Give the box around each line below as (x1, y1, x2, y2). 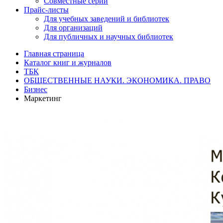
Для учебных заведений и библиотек (44, 14, 169, 23)
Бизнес (24, 85, 47, 94)
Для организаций (44, 23, 103, 32)
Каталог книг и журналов (24, 58, 111, 67)
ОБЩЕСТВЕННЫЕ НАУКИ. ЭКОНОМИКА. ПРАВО (24, 76, 211, 85)
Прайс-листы (24, 5, 69, 14)
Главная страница (24, 49, 84, 58)
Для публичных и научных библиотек (44, 32, 173, 41)
